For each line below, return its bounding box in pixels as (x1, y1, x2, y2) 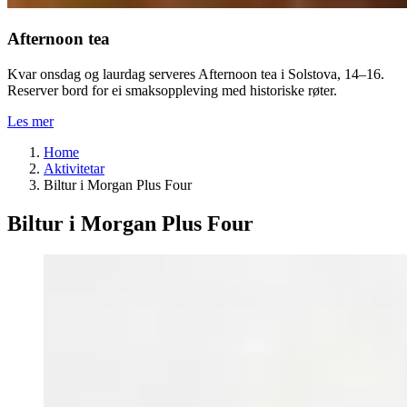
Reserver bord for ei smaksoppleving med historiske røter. (7, 82, 337, 98)
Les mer (7, 113, 54, 129)
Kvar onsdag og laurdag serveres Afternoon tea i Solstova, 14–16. (7, 65, 384, 82)
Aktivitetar (44, 160, 104, 176)
